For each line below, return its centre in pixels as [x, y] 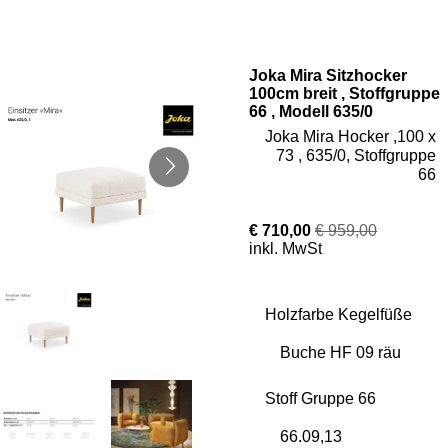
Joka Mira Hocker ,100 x [350, 136]
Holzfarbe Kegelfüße [338, 314]
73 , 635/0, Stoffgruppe [356, 155]
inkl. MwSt [285, 248]
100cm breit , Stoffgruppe [344, 93]
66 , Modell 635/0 [311, 111]
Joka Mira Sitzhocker [328, 75]
